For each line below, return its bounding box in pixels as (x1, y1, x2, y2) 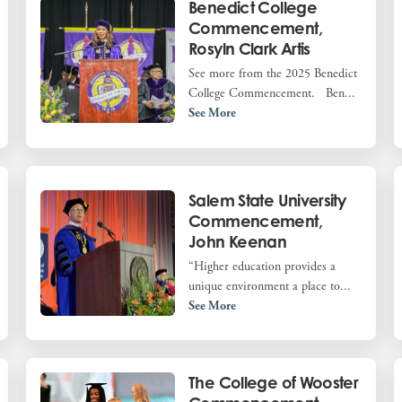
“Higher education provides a (188, 258, 336, 275)
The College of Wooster (188, 371, 359, 392)
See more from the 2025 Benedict (188, 66, 358, 83)
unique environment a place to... (188, 277, 352, 294)
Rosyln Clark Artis (188, 39, 310, 59)
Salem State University (188, 189, 346, 210)
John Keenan (188, 231, 287, 251)
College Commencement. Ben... (188, 85, 356, 102)
